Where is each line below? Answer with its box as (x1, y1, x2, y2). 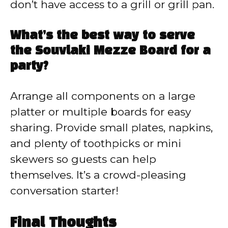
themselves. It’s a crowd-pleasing (10, 168, 186, 181)
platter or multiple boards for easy (10, 105, 191, 118)
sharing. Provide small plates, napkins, (10, 121, 213, 134)
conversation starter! (10, 184, 119, 197)
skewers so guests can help (10, 152, 156, 165)
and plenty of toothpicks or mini (10, 136, 181, 150)
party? (10, 61, 48, 72)
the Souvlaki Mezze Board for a (10, 45, 211, 57)
